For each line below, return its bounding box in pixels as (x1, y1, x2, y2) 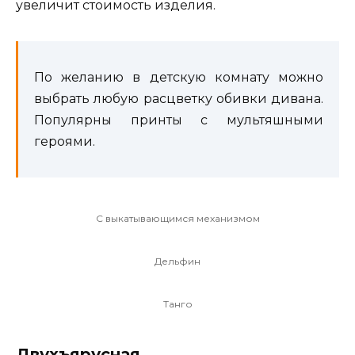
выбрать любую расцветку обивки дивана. (34, 91, 323, 107)
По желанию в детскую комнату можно (34, 70, 323, 86)
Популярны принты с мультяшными (34, 113, 323, 128)
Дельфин (155, 254, 200, 267)
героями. (34, 134, 95, 150)
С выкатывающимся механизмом (95, 212, 260, 225)
